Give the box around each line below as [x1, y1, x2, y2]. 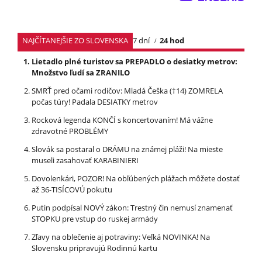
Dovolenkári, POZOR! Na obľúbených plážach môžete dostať [32, 173, 240, 184]
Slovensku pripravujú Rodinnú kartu [32, 243, 157, 254]
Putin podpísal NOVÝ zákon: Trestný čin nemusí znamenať [32, 202, 233, 213]
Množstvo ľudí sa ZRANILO [32, 67, 130, 78]
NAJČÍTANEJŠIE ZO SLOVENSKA [22, 35, 128, 46]
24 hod [160, 35, 185, 46]
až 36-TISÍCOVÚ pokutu [32, 184, 112, 195]
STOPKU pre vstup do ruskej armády [32, 213, 158, 225]
